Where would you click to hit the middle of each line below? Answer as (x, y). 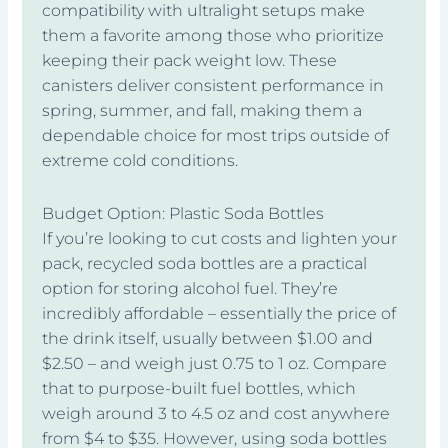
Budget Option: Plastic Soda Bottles (183, 213)
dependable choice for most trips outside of (216, 135)
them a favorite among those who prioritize (213, 35)
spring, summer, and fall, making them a (202, 110)
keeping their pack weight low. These (190, 60)
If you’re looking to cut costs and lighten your (220, 238)
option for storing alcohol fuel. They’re (190, 288)
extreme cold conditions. (140, 160)
